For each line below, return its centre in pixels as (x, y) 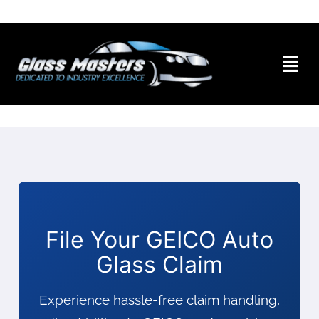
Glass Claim (159, 265)
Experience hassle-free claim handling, (159, 300)
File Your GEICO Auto (159, 240)
